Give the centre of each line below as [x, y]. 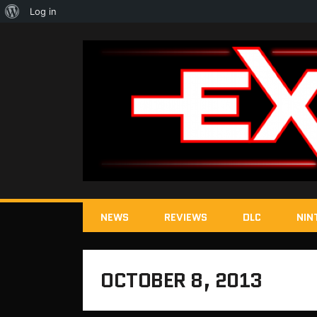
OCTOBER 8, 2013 [181, 281]
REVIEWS [186, 218]
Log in [43, 11]
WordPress [43, 33]
